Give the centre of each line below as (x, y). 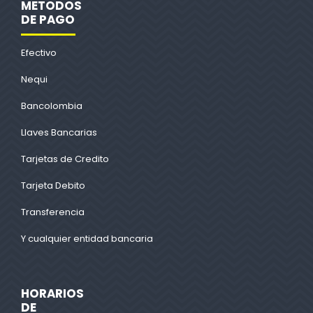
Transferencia (53, 212)
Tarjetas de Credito (65, 159)
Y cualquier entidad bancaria (87, 239)
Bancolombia (52, 106)
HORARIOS (52, 294)
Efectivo (39, 53)
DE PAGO (48, 20)
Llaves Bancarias (59, 133)
